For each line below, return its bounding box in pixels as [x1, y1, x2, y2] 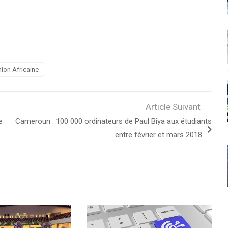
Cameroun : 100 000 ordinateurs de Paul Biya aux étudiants [15, 117, 212, 126]
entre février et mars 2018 [115, 130, 202, 140]
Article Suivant [145, 102, 201, 112]
